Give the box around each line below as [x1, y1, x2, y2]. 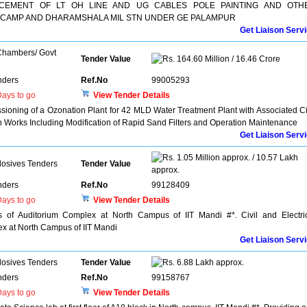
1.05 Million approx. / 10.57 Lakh [175, 153, 298, 162]
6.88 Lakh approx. [175, 258, 244, 267]
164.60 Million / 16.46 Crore [175, 54, 280, 64]
